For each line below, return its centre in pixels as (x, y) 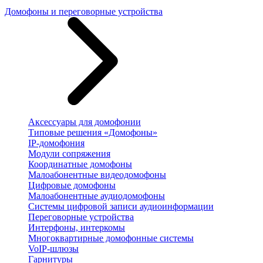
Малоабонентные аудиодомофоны (97, 196)
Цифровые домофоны (72, 185)
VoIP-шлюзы (53, 249)
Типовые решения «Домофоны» (93, 132)
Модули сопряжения (69, 154)
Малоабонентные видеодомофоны (97, 175)
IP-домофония (56, 143)
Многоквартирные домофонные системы (111, 238)
